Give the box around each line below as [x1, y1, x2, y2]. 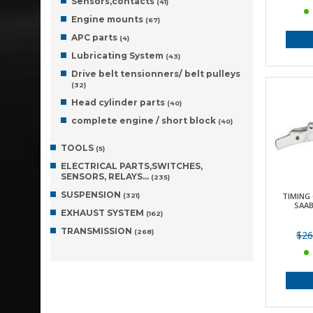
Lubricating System [71, 50, 166, 61]
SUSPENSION [61, 189, 123, 200]
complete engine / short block [71, 115, 218, 126]
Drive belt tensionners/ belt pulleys [71, 68, 240, 79]
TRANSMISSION [61, 226, 134, 236]
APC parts [71, 32, 119, 43]
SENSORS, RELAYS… [61, 171, 151, 182]
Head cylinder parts [71, 97, 167, 108]
